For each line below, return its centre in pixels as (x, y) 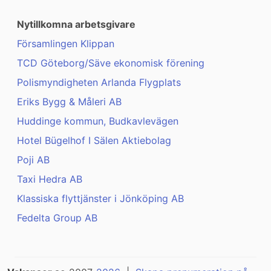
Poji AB (33, 160)
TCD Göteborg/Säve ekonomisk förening (111, 63)
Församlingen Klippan (66, 44)
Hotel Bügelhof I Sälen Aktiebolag (94, 141)
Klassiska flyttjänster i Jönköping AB (100, 199)
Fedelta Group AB (57, 218)
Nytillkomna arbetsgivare (76, 24)
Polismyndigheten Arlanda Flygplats (99, 83)
